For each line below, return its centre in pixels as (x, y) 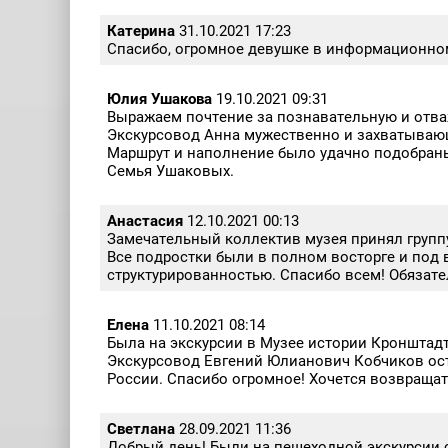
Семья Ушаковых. (170, 171)
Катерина (141, 31)
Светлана (141, 429)
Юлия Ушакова (161, 99)
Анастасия (147, 221)
